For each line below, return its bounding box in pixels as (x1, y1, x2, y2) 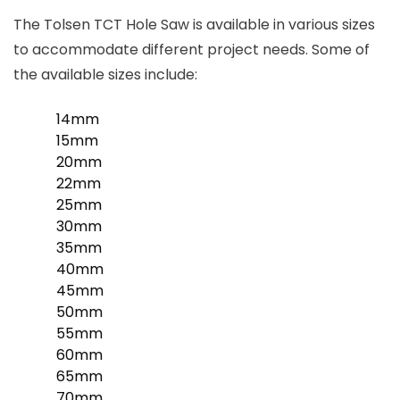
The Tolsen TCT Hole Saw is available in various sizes (13, 14, 375, 35)
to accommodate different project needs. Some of (13, 39, 370, 60)
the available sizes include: (13, 64, 197, 85)
